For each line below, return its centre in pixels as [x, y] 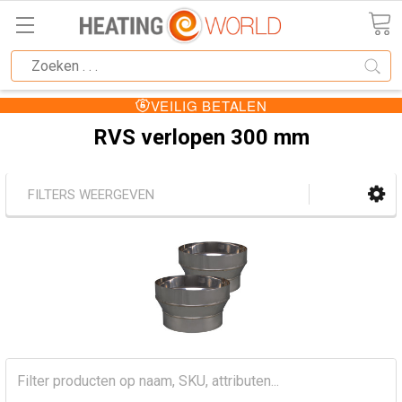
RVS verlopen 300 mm [201, 138]
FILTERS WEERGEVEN [91, 195]
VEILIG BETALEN [209, 106]
